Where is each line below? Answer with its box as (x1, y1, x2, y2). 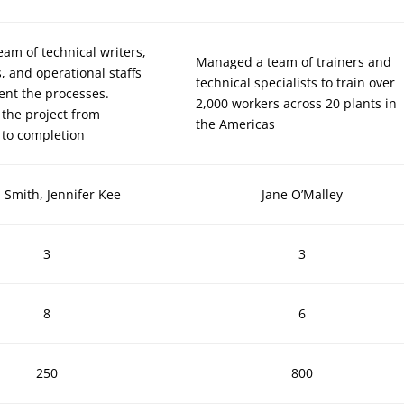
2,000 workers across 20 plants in (196, 95, 398, 113)
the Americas (196, 115, 276, 133)
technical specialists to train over (196, 74, 396, 92)
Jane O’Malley (261, 186, 343, 204)
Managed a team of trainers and (196, 53, 392, 71)
